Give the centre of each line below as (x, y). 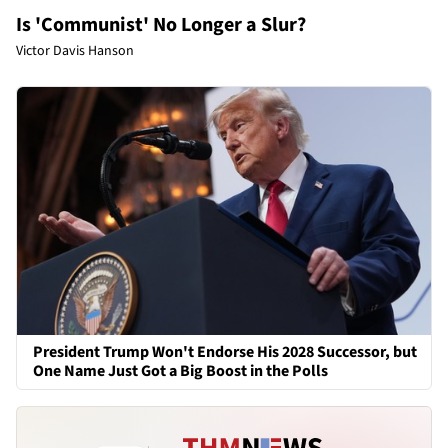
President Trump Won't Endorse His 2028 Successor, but (225, 352)
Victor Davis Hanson (75, 50)
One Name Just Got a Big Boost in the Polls (180, 371)
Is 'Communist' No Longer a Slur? (161, 24)
